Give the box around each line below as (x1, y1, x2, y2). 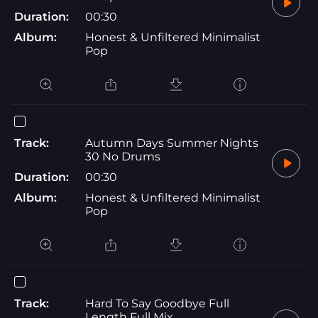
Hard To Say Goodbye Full (85, 296, 229, 310)
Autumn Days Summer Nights (85, 136, 258, 150)
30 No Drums (85, 149, 160, 163)
